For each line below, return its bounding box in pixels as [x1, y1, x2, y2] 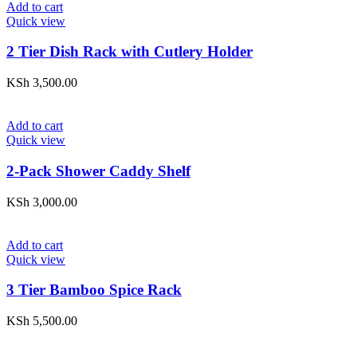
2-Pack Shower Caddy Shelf [6, 162, 190, 179]
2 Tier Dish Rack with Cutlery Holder [6, 43, 253, 61]
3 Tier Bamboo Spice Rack [6, 281, 182, 299]
